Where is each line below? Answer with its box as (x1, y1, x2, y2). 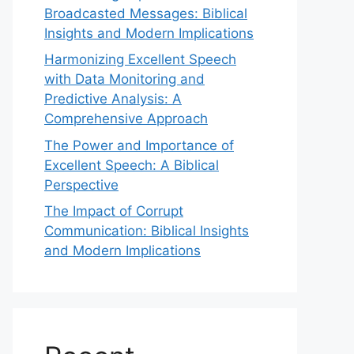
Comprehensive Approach (44, 111, 208, 126)
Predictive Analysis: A (44, 91, 182, 107)
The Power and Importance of (44, 137, 234, 153)
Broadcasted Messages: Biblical (44, 5, 247, 21)
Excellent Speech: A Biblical (44, 156, 219, 173)
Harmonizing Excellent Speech (44, 51, 236, 67)
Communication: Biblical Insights (44, 223, 249, 239)
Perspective (44, 176, 119, 193)
